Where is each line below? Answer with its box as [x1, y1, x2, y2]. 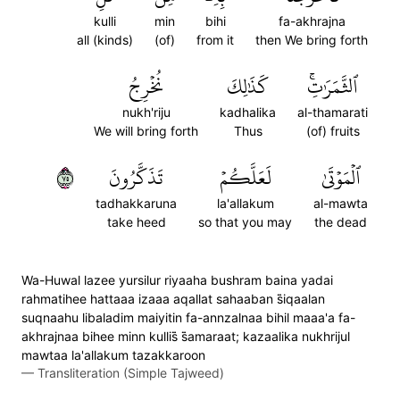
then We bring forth [255, 32, 368, 47]
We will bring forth [94, 123, 198, 138]
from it [196, 32, 234, 47]
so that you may [198, 214, 292, 229]
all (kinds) [77, 32, 133, 47]
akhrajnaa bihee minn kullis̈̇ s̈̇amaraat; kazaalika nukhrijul [21, 329, 350, 344]
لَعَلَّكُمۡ [219, 159, 271, 196]
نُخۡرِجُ [129, 68, 163, 105]
